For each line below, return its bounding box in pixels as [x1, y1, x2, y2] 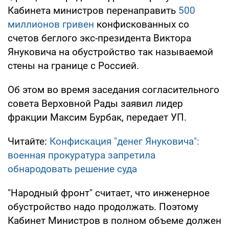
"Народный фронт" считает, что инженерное [8, 187, 210, 199]
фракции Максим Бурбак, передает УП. [8, 111, 187, 123]
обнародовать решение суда [8, 163, 137, 175]
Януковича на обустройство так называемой [8, 45, 213, 58]
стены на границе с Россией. [8, 59, 139, 72]
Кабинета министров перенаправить [8, 4, 178, 16]
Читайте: [8, 135, 50, 147]
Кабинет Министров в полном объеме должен [8, 214, 221, 226]
